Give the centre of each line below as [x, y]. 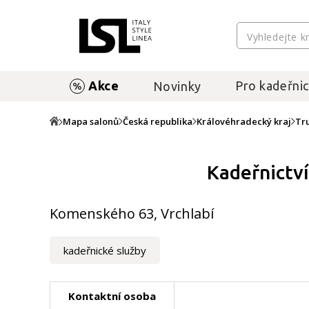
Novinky [177, 86]
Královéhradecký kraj [244, 121]
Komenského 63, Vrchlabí [132, 213]
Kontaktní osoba [112, 296]
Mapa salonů [91, 121]
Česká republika [158, 121]
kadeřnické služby [105, 250]
